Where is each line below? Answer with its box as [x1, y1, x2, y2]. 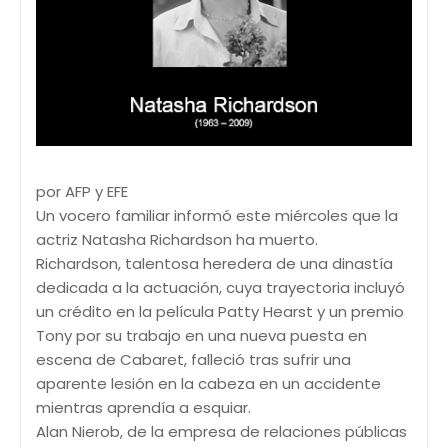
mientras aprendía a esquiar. [36, 396, 251, 418]
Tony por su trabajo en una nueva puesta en [36, 324, 367, 346]
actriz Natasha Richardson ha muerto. [36, 228, 318, 250]
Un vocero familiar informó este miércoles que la [36, 204, 398, 226]
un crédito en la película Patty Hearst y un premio [36, 300, 404, 322]
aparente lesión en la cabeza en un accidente [36, 372, 381, 394]
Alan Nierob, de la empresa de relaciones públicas [36, 420, 407, 442]
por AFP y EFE [36, 180, 128, 202]
